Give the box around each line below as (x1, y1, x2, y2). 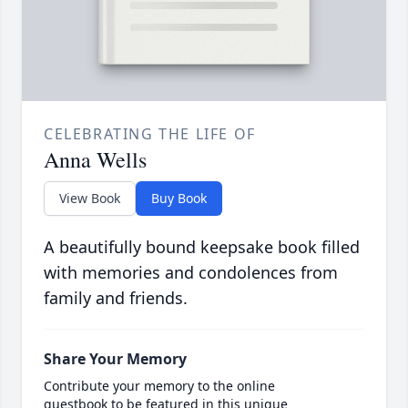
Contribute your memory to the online (44, 377, 275, 395)
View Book (59, 189, 120, 208)
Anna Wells (44, 145, 147, 175)
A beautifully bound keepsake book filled (44, 236, 360, 259)
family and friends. (44, 287, 188, 310)
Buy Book (151, 189, 207, 208)
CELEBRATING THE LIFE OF (44, 124, 256, 145)
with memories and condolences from (44, 261, 338, 284)
